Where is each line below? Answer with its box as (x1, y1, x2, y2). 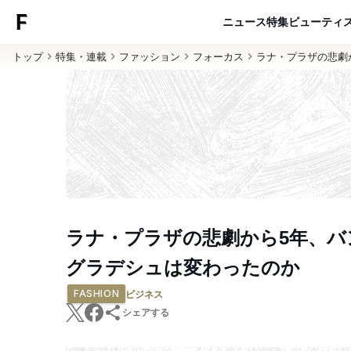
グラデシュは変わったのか (66, 257, 300, 278)
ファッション (119, 50, 180, 63)
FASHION (74, 288, 120, 299)
